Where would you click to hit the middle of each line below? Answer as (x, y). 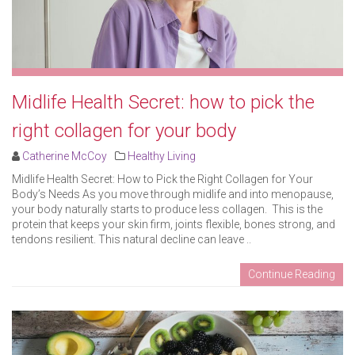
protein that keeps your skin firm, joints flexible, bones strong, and (174, 225)
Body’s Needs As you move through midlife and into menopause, (173, 195)
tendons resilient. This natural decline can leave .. (132, 240)
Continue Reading (292, 275)
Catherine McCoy (65, 157)
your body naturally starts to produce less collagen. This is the (167, 210)
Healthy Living (162, 157)
